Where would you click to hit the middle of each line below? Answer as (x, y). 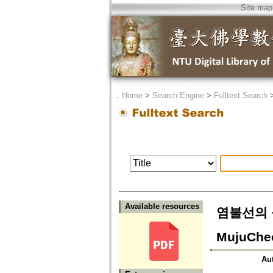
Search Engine (178, 95)
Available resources (162, 207)
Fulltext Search (240, 95)
